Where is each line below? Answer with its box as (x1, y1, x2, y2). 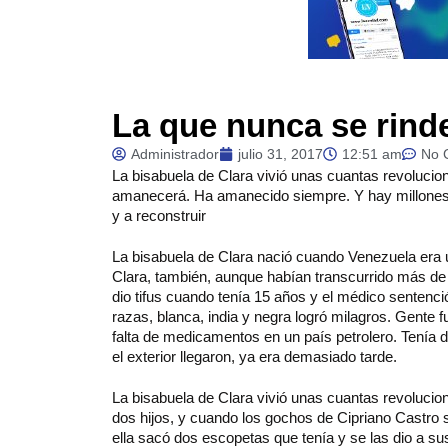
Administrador (131, 146, 219, 162)
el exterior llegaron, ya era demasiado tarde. (112, 348, 397, 365)
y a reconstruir (112, 207, 206, 224)
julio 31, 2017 (238, 146, 323, 162)
